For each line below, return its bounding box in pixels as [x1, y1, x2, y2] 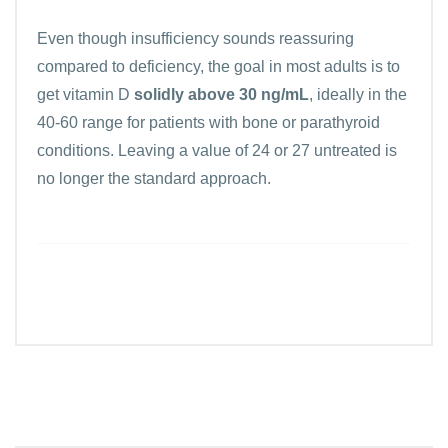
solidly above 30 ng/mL [134, 85, 309, 103]
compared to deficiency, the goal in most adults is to [37, 57, 400, 75]
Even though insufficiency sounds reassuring [37, 29, 354, 47]
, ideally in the [309, 85, 407, 103]
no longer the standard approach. [37, 169, 271, 187]
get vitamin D [37, 85, 134, 103]
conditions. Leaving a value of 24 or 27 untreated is [37, 141, 397, 159]
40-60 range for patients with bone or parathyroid [37, 113, 380, 131]
